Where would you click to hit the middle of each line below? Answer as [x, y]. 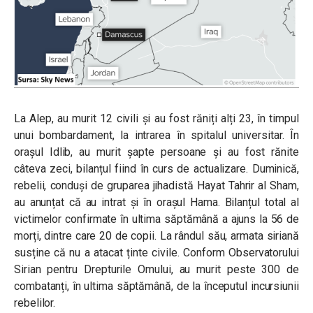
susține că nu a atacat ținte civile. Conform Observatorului [156, 252]
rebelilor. [35, 303]
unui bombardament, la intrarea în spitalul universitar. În [156, 135]
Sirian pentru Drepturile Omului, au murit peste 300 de [156, 269]
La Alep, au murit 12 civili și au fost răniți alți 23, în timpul [156, 118]
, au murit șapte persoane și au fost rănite [185, 152]
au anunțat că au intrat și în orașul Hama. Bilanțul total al [156, 202]
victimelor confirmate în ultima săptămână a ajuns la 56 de [156, 219]
